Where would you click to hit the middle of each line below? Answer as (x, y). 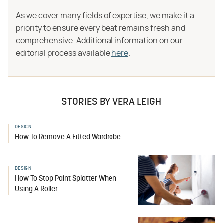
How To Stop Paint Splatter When (66, 179)
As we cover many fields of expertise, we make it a (105, 16)
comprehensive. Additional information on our (99, 41)
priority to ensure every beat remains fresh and (101, 28)
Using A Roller (36, 189)
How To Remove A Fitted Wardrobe (68, 138)
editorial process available (64, 53)
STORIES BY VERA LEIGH (111, 102)
